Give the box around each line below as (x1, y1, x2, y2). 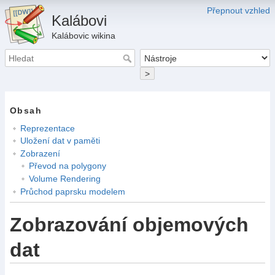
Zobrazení (20, 148, 60, 158)
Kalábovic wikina (52, 31, 116, 41)
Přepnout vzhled (207, 6, 270, 15)
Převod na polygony (28, 161, 106, 171)
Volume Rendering (28, 173, 101, 184)
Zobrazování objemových (10, 214, 249, 236)
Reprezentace (20, 123, 75, 133)
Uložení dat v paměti (20, 136, 100, 146)
